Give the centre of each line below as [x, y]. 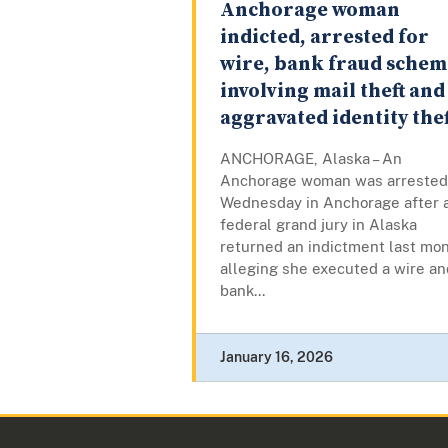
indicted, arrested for [324, 38]
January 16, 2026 [276, 357]
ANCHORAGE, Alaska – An [311, 159]
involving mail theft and [332, 92]
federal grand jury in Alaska [318, 225]
